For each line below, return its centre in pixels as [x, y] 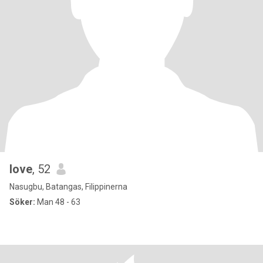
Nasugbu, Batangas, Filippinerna [68, 187]
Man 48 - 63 [58, 202]
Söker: [22, 202]
